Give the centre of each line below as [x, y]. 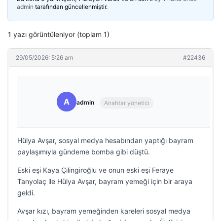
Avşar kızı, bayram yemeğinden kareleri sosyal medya [104, 211]
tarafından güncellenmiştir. [71, 7]
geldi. [26, 193]
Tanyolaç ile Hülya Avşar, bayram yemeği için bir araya [105, 181]
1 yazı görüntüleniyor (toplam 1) [59, 34]
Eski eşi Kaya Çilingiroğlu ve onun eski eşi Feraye [95, 170]
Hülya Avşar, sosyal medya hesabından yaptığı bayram [105, 140]
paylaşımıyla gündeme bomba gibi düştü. [84, 152]
